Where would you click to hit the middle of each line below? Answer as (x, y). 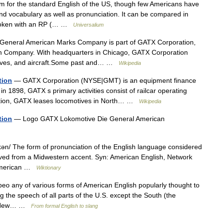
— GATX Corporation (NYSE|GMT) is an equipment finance (104, 80)
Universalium (88, 25)
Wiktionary (49, 168)
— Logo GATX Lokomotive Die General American (88, 119)
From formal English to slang (64, 206)
